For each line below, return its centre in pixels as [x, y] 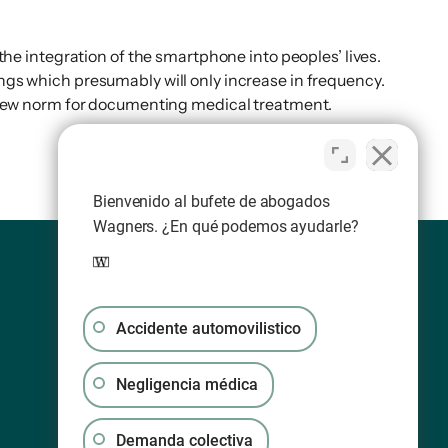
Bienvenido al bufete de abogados [211, 201]
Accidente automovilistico [208, 328]
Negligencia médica [187, 384]
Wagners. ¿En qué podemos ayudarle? [226, 226]
